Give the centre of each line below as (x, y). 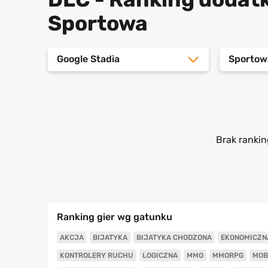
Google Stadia (88, 59)
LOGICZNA (160, 255)
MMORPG (228, 255)
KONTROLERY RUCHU (96, 255)
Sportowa (98, 23)
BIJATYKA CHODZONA (174, 237)
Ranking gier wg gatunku (114, 217)
